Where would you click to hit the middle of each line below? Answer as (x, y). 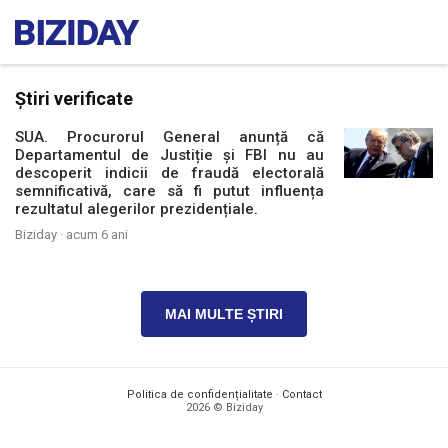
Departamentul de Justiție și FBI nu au (170, 155)
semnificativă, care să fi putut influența (170, 191)
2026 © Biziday (224, 407)
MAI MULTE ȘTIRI (224, 314)
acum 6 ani (97, 234)
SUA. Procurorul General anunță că (170, 137)
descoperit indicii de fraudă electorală (170, 173)
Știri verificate (74, 98)
